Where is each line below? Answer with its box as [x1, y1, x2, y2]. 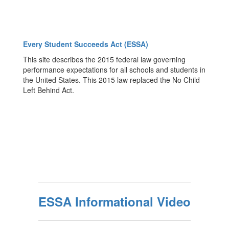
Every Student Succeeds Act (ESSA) [23, 39, 148, 49]
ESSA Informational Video [38, 193, 191, 210]
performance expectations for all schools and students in [23, 64, 205, 75]
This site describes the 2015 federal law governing [23, 54, 186, 64]
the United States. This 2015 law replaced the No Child [23, 75, 200, 85]
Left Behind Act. [23, 85, 74, 95]
